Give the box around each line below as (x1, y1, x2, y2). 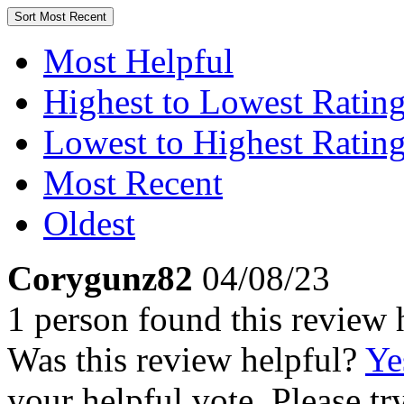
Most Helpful (43, 41, 234, 80)
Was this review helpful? (7, 340, 365, 379)
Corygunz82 (7, 259, 193, 298)
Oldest (43, 204, 135, 243)
